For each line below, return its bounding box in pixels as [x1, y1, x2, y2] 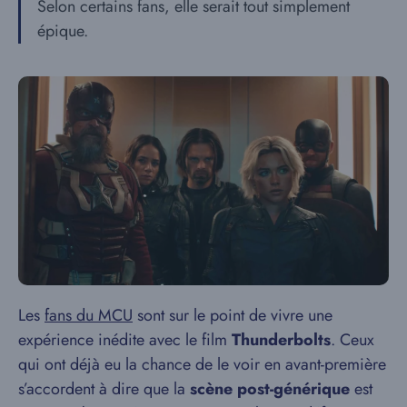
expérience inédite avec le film [18, 327, 232, 352]
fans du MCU [45, 303, 133, 327]
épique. [37, 19, 88, 44]
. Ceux [331, 327, 374, 352]
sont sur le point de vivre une [133, 303, 333, 327]
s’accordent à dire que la [18, 376, 190, 401]
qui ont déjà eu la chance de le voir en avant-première [18, 352, 386, 376]
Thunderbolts [232, 327, 331, 352]
